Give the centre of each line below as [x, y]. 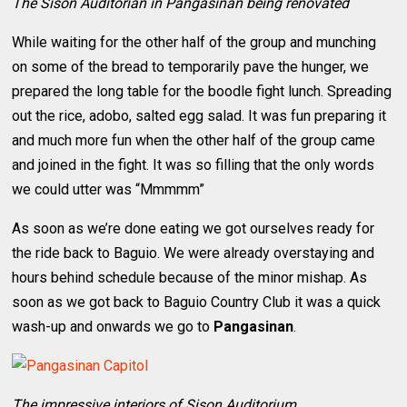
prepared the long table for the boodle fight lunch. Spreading [202, 91]
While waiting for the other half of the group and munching [194, 42]
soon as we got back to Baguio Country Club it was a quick [197, 302]
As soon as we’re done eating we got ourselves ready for [194, 228]
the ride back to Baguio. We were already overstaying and [194, 253]
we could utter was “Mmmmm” [109, 189]
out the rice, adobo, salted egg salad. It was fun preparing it [199, 115]
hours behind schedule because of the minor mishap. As [190, 277]
